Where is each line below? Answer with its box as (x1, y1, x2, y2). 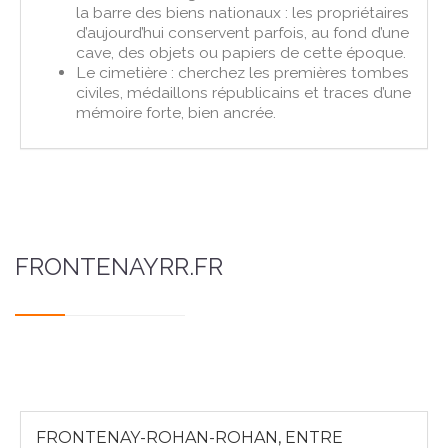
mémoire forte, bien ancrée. (76, 102, 277, 122)
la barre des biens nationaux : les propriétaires (76, 2, 410, 22)
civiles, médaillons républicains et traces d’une (76, 82, 412, 102)
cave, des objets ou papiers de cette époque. (76, 42, 407, 62)
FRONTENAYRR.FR (15, 251, 223, 281)
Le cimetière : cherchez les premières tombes (76, 62, 410, 82)
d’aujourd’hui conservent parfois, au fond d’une (76, 22, 410, 42)
